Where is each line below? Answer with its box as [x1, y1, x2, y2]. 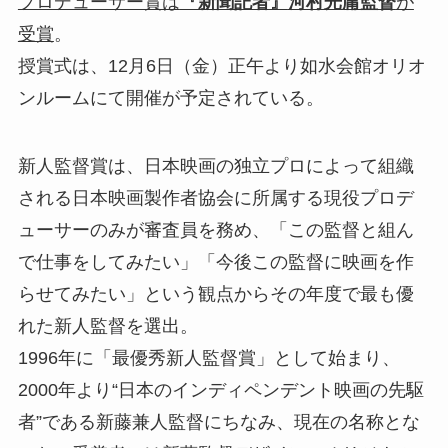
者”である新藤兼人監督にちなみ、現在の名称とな [17, 412, 420, 433]
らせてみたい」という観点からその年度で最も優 [17, 284, 414, 305]
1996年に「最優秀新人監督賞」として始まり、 [17, 348, 400, 369]
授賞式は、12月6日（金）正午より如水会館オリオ [17, 56, 426, 77]
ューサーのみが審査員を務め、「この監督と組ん [17, 220, 414, 241]
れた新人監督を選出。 [17, 316, 198, 337]
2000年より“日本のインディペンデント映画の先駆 [17, 380, 424, 401]
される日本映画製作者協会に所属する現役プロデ [17, 188, 414, 209]
